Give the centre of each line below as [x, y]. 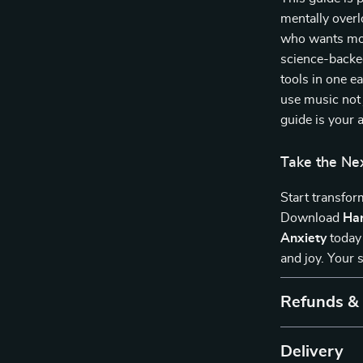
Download [312, 218]
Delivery [312, 352]
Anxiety [304, 238]
